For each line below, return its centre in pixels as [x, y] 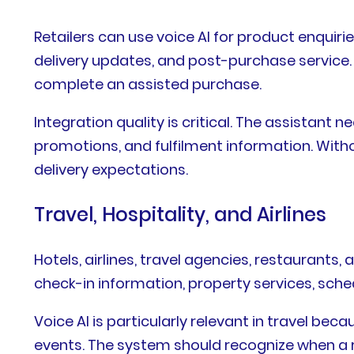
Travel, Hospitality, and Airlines [181, 214]
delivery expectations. [111, 169]
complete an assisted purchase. [148, 84]
